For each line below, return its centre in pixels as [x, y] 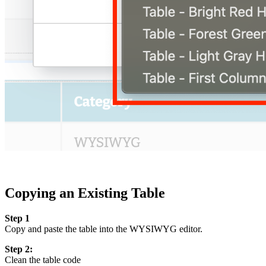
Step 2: [19, 249]
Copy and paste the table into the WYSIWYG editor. [104, 229]
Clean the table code [43, 259]
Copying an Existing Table [85, 193]
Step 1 [17, 218]
